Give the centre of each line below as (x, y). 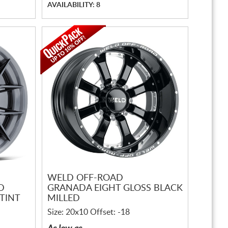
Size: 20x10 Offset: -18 (89, 212)
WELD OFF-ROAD (85, 178)
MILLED (64, 199)
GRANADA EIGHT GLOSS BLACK (115, 189)
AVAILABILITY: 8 (74, 5)
